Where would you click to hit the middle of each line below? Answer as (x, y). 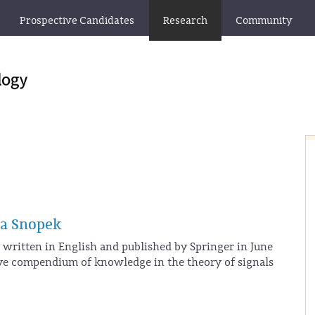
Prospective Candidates (77, 21)
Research (185, 21)
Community (264, 21)
